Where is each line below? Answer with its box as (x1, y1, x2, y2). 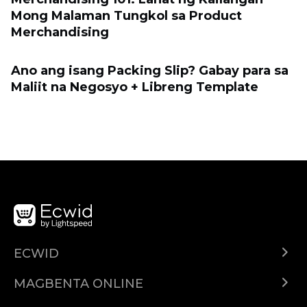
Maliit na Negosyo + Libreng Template (11, 79, 258, 95)
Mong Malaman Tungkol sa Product (11, 8, 242, 24)
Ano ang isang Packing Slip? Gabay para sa (11, 63, 288, 79)
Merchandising (11, 25, 109, 40)
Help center (14, 285, 71, 298)
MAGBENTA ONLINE (14, 276, 143, 292)
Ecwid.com (14, 265, 66, 278)
